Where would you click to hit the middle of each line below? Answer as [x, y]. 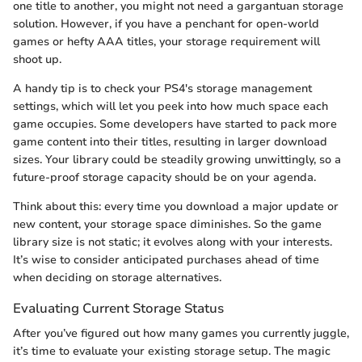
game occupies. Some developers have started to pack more [175, 124]
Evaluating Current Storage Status [118, 308]
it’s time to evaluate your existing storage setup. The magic [172, 351]
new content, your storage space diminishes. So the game [167, 224]
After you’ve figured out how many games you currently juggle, [181, 333]
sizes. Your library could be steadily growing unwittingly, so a [177, 159]
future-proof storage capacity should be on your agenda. [164, 177]
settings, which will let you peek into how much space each [170, 106]
